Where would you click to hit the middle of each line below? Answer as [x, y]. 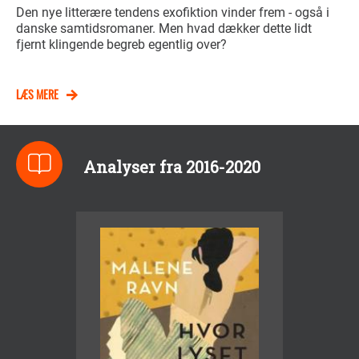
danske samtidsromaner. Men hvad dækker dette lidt [164, 28]
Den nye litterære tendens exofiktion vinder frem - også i [173, 12]
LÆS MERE [37, 95]
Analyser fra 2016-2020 [169, 167]
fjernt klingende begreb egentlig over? [121, 44]
